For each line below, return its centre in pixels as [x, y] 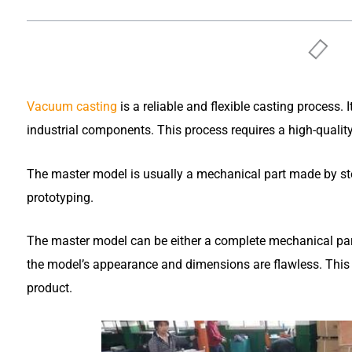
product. [49, 288]
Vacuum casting [72, 107]
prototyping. [60, 197]
